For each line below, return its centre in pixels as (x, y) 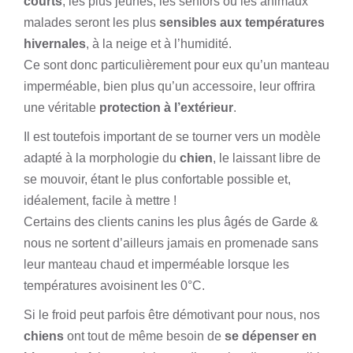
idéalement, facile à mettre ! (100, 201)
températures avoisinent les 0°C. (114, 286)
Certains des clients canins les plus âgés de (148, 222)
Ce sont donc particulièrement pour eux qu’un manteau (176, 65)
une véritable (61, 108)
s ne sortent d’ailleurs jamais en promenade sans (182, 243)
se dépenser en (269, 336)
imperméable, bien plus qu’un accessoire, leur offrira (169, 86)
